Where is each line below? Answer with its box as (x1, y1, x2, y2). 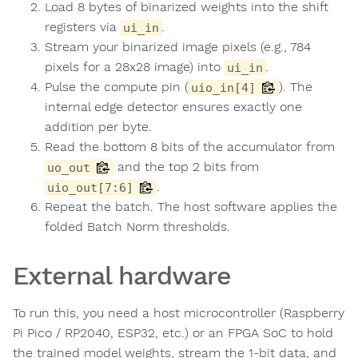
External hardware (13, 261, 231, 292)
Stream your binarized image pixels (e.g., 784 (45, 39, 311, 55)
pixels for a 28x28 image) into (45, 59, 225, 75)
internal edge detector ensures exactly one (45, 99, 302, 115)
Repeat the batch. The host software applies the (45, 199, 337, 215)
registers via (45, 19, 121, 35)
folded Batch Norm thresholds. (45, 219, 230, 235)
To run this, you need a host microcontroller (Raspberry (13, 305, 344, 321)
